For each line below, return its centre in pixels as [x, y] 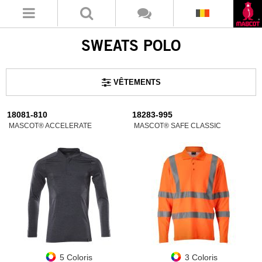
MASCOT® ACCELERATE [50, 126]
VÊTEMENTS [137, 82]
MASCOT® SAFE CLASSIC [177, 126]
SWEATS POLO [131, 45]
